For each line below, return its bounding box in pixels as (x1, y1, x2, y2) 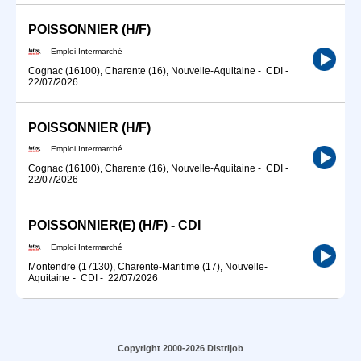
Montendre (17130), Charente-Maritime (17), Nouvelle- (28, 261, 268, 272)
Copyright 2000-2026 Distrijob (118, 343, 243, 354)
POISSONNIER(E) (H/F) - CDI (28, 218, 201, 233)
